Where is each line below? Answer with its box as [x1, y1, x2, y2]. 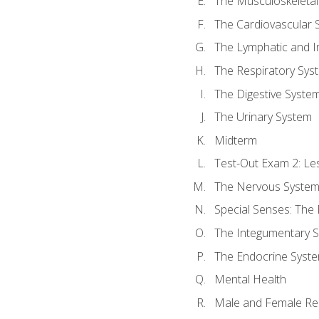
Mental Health [214, 271, 286, 288]
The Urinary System [214, 109, 312, 125]
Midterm [214, 132, 257, 148]
